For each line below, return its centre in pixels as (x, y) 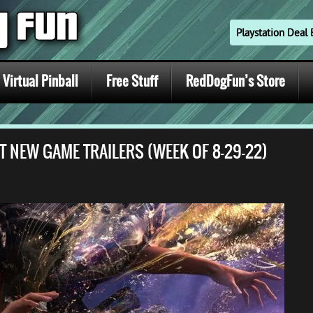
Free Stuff (132, 81)
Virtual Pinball (41, 81)
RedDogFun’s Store (235, 81)
